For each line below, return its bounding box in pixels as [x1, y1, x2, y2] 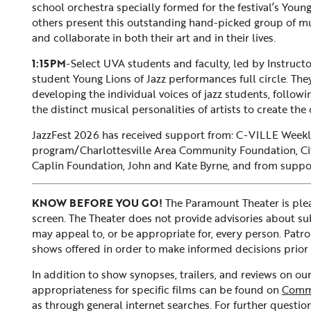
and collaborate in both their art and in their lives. [32, 30, 276, 46]
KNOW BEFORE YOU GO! [32, 195, 162, 211]
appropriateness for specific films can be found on [32, 282, 282, 298]
